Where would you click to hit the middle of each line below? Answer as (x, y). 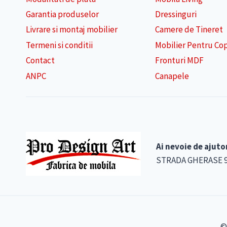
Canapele (172, 76)
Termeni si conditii (59, 45)
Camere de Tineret (189, 30)
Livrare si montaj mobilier (72, 30)
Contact (40, 61)
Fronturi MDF (179, 61)
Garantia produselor (62, 14)
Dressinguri (176, 14)
